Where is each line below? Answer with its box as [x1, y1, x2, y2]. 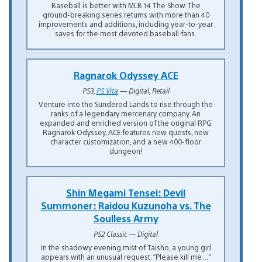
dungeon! [109, 146, 142, 156]
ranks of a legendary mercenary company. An [51, 108, 201, 118]
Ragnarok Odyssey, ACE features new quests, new [43, 127, 209, 137]
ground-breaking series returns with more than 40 [42, 9, 209, 19]
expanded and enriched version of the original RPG [40, 118, 212, 127]
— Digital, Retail [118, 85, 170, 95]
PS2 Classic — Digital [94, 229, 158, 239]
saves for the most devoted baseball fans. [55, 28, 196, 38]
